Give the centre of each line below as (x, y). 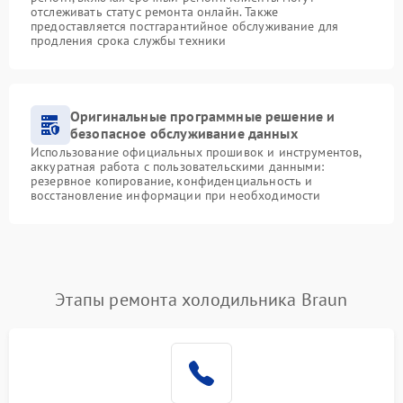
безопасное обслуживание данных (184, 133)
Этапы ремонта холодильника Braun (201, 300)
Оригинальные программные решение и (203, 116)
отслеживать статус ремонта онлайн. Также (154, 12)
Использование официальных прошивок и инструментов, (196, 152)
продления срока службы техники (129, 40)
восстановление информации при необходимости (176, 195)
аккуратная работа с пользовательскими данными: (177, 166)
